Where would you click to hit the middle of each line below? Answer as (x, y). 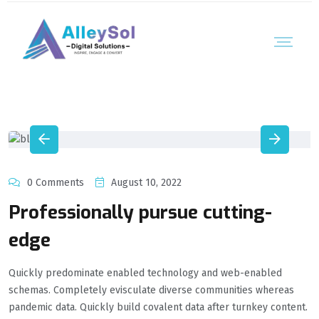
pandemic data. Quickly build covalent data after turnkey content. (158, 308)
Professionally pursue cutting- (140, 213)
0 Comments (56, 183)
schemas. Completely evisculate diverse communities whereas (151, 291)
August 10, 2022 (146, 183)
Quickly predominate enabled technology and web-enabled (145, 273)
